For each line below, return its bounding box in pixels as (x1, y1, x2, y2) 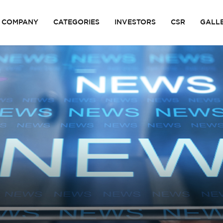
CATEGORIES (53, 19, 100, 25)
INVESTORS (114, 19, 156, 25)
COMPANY (1, 19, 38, 25)
